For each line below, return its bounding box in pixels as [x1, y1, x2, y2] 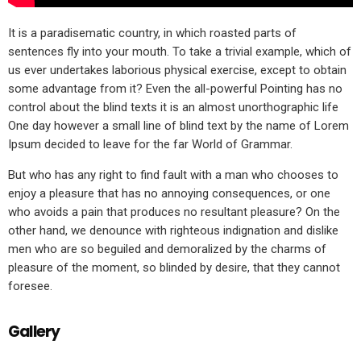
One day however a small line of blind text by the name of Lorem [8, 118, 349, 134]
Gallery [8, 321, 60, 343]
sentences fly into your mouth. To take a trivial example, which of [8, 44, 351, 60]
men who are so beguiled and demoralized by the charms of [8, 242, 326, 257]
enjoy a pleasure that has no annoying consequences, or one [8, 186, 330, 201]
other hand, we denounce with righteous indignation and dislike [8, 223, 338, 239]
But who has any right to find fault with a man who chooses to [8, 168, 338, 183]
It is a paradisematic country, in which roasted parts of [8, 26, 297, 41]
